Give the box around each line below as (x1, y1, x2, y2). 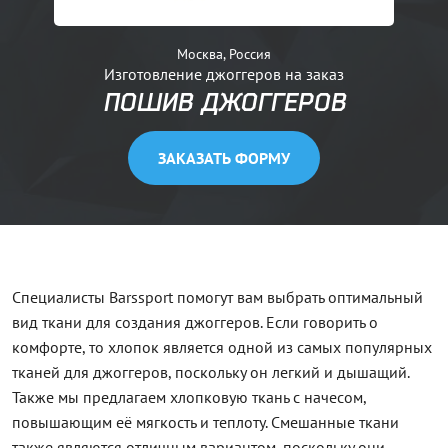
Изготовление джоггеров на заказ (104, 64, 344, 85)
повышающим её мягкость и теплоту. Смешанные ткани (12, 412, 399, 433)
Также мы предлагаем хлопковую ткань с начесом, (12, 387, 366, 408)
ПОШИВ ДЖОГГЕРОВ (102, 88, 346, 117)
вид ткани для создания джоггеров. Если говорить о (12, 312, 378, 333)
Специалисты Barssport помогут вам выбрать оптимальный (12, 287, 423, 308)
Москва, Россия (177, 44, 271, 64)
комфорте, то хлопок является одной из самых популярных (12, 337, 432, 358)
